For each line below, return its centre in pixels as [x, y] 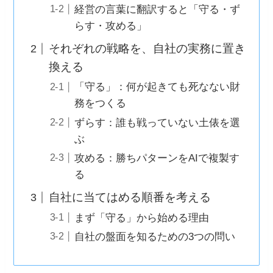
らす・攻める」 [111, 26]
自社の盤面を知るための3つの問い [155, 236]
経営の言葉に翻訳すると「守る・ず [158, 9]
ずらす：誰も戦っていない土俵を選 [158, 122]
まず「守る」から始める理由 [142, 218]
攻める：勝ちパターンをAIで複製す [157, 158]
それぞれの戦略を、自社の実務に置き [147, 49]
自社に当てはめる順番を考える [129, 197]
